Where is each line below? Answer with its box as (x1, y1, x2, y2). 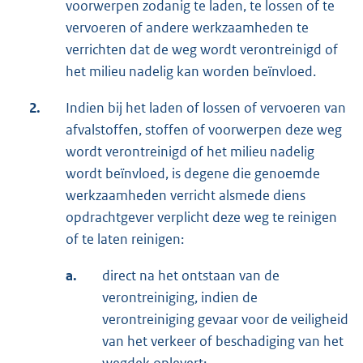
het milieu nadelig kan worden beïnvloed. (66, 62, 316, 81)
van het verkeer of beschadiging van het (102, 332, 344, 351)
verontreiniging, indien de (102, 288, 258, 307)
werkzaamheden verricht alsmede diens (66, 186, 305, 205)
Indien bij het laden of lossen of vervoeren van (66, 99, 346, 117)
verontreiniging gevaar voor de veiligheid (102, 310, 348, 329)
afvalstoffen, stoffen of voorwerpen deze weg (66, 121, 342, 139)
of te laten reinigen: (66, 230, 184, 249)
